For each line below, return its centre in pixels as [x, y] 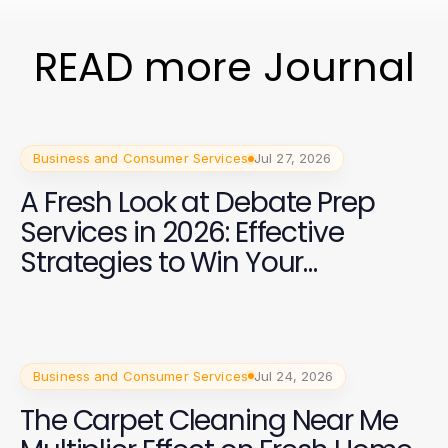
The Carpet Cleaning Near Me [209, 420]
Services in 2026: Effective [182, 232]
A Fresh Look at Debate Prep [197, 202]
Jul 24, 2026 [293, 375]
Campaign [91, 292]
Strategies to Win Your [162, 262]
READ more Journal [224, 67]
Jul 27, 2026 [292, 158]
